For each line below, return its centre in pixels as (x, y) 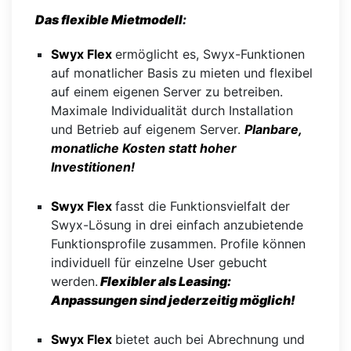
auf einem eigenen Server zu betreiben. (167, 91)
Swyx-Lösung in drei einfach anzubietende (177, 224)
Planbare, (273, 129)
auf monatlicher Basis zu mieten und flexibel (182, 72)
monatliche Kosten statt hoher (144, 148)
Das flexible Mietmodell (109, 19)
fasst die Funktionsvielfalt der (203, 206)
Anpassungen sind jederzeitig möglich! (173, 300)
